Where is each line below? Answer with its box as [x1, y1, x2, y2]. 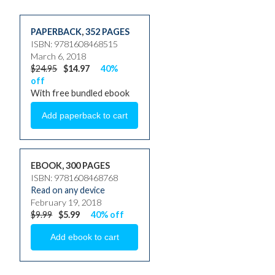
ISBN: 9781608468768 [31, 172, 118, 184]
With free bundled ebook [31, 88, 130, 99]
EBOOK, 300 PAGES [31, 160, 110, 171]
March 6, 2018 [31, 51, 87, 62]
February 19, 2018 [31, 197, 102, 208]
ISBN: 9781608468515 [31, 39, 118, 50]
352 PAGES [85, 26, 130, 37]
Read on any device [31, 185, 106, 196]
